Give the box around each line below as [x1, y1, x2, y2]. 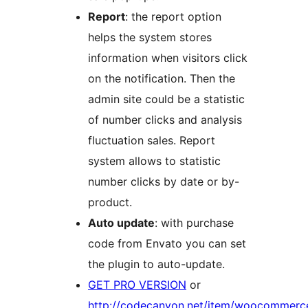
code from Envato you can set [88, 236, 246, 251]
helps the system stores [88, 30, 212, 45]
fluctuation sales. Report [88, 133, 215, 148]
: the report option [125, 10, 221, 24]
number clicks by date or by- [88, 175, 239, 189]
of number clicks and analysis [88, 113, 242, 127]
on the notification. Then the [88, 71, 235, 86]
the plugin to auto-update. [88, 257, 225, 272]
